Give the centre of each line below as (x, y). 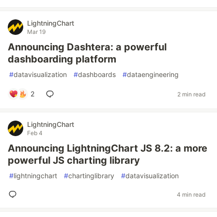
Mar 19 (36, 32)
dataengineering (153, 74)
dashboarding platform (62, 59)
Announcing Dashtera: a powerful (87, 47)
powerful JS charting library (74, 160)
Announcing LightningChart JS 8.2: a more (108, 148)
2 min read (191, 94)
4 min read (191, 194)
